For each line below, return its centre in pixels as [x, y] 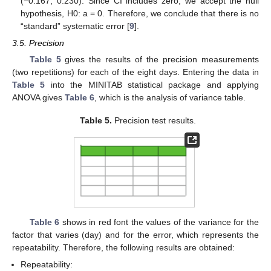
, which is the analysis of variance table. [170, 97]
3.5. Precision [38, 43]
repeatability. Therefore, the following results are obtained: [123, 247]
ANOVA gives [38, 97]
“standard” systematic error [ [75, 26]
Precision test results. [154, 121]
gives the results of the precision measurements [160, 59]
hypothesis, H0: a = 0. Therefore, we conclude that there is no [140, 13]
